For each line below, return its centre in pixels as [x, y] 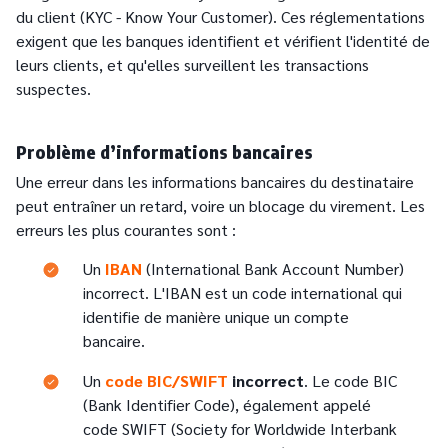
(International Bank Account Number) [275, 269]
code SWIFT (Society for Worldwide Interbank [240, 429]
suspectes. [53, 89]
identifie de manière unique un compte [216, 317]
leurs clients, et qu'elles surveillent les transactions [192, 65]
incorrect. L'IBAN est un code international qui [242, 293]
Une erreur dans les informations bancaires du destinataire [215, 182]
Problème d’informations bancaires [164, 152]
